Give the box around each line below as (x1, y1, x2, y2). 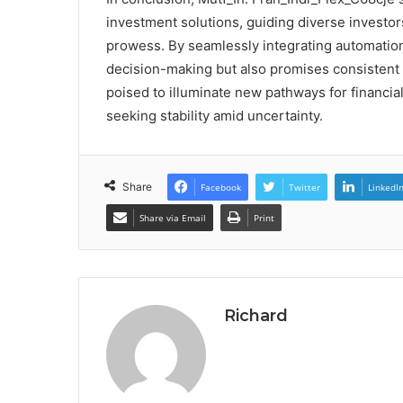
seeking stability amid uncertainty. (106, 106, 323, 124)
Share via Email (139, 210, 206, 224)
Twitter (289, 180, 320, 193)
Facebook (201, 180, 241, 193)
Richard (224, 305, 288, 326)
